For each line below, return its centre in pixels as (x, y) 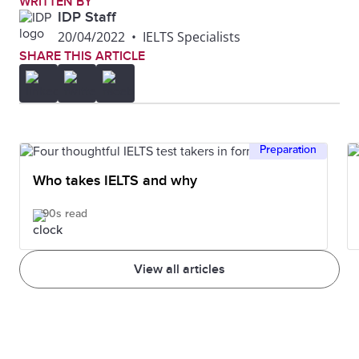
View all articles (179, 269)
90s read (65, 214)
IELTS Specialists (192, 37)
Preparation (288, 149)
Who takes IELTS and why (115, 181)
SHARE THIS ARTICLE (82, 56)
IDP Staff (87, 17)
